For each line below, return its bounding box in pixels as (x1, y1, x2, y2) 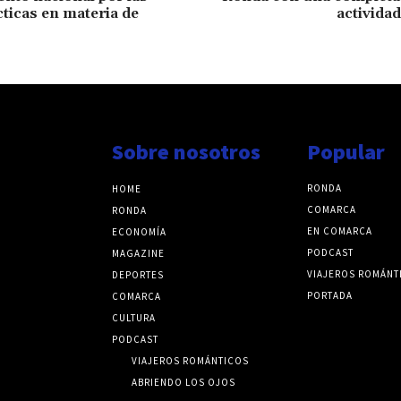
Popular (306, 137, 385, 166)
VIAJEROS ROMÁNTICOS (132, 354, 250, 367)
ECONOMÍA (112, 225, 167, 238)
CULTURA (112, 311, 157, 324)
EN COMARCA (306, 224, 372, 237)
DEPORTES (112, 268, 165, 281)
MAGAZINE (112, 246, 166, 260)
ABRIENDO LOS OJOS (132, 375, 236, 388)
